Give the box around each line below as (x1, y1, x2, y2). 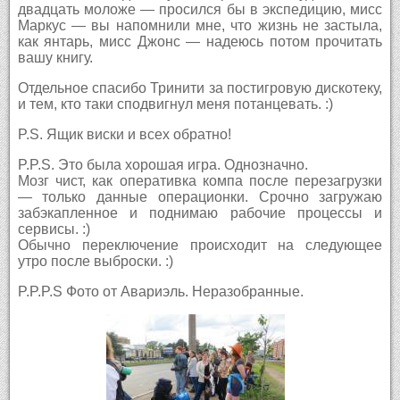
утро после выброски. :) (17, 253, 173, 269)
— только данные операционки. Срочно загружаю (17, 188, 383, 204)
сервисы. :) (17, 221, 90, 237)
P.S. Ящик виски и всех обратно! (17, 126, 231, 142)
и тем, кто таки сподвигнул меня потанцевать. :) (17, 96, 333, 112)
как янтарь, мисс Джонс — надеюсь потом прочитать (17, 33, 383, 49)
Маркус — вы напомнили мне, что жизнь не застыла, (17, 17, 383, 33)
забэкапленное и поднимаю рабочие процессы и (17, 204, 383, 221)
